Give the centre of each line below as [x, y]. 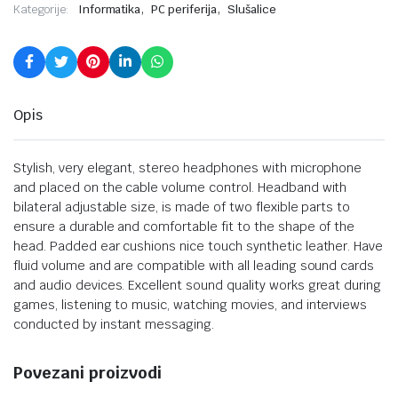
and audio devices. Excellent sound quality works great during [198, 285]
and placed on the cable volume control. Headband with [180, 187]
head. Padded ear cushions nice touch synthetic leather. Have [199, 246]
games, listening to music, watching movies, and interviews [191, 304]
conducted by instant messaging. [114, 324]
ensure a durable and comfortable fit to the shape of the [184, 226]
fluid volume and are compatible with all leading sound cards [194, 265]
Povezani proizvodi [88, 372]
